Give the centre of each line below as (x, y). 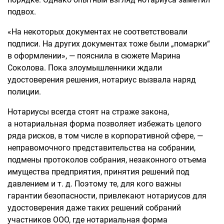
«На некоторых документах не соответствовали (97, 32)
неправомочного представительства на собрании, (101, 148)
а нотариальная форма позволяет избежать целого (104, 124)
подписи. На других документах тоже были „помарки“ (109, 44)
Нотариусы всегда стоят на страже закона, (88, 112)
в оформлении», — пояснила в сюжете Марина (94, 56)
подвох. (23, 12)
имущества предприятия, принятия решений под (98, 172)
